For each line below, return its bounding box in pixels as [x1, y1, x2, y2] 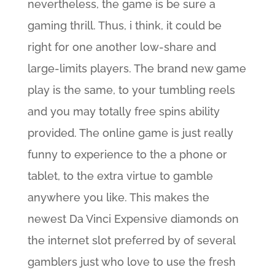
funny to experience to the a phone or [27, 148, 227, 161]
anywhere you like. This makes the [27, 191, 209, 204]
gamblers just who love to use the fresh [27, 255, 236, 268]
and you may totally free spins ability [27, 105, 220, 118]
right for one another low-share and [27, 41, 216, 53]
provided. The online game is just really [27, 126, 233, 139]
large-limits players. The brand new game [27, 62, 246, 75]
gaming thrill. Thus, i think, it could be [27, 19, 222, 32]
